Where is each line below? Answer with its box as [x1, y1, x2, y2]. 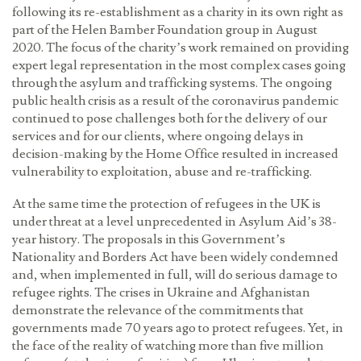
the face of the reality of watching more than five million [12, 338, 324, 355]
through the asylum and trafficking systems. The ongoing [12, 75, 332, 93]
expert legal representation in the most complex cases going [12, 57, 346, 75]
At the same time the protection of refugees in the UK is [12, 196, 321, 214]
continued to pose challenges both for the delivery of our [12, 110, 327, 128]
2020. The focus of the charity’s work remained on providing [12, 39, 349, 57]
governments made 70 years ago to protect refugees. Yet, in [12, 320, 343, 338]
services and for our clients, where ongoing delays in [12, 128, 304, 146]
